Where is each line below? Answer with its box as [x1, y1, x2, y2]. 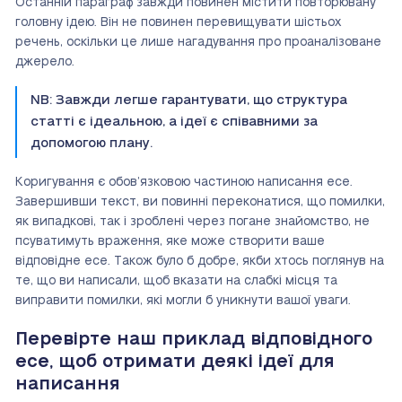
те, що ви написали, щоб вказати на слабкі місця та [15, 275, 337, 288]
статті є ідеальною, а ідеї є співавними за [31, 115, 318, 129]
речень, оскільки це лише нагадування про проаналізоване [15, 36, 381, 49]
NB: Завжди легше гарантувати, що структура [31, 93, 347, 108]
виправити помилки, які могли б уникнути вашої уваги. [15, 294, 351, 308]
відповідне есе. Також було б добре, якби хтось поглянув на [15, 255, 384, 268]
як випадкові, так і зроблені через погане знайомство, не [15, 215, 370, 229]
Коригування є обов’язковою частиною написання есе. [15, 176, 353, 189]
